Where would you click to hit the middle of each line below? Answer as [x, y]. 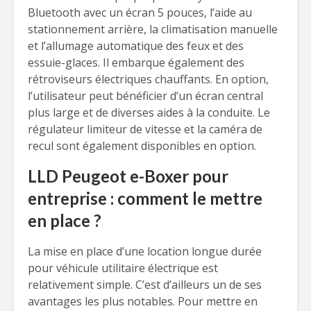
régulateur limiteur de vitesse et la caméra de [145, 129]
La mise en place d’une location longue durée [145, 251]
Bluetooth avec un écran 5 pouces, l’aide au [140, 12]
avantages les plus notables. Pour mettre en [143, 301]
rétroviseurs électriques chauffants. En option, [148, 79]
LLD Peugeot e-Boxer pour [128, 176]
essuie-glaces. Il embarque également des [136, 62]
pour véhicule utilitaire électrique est [123, 268]
